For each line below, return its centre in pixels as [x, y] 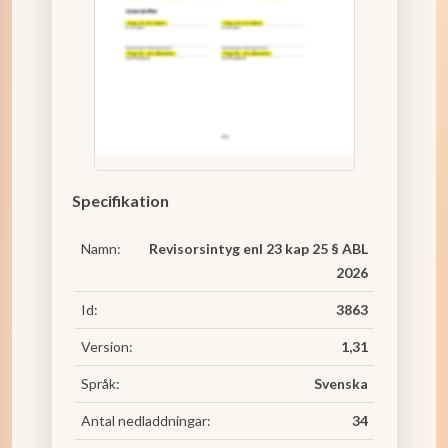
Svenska [340, 383]
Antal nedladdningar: [145, 420]
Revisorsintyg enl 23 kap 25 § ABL [258, 248]
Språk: [100, 383]
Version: [106, 346]
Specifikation [120, 200]
